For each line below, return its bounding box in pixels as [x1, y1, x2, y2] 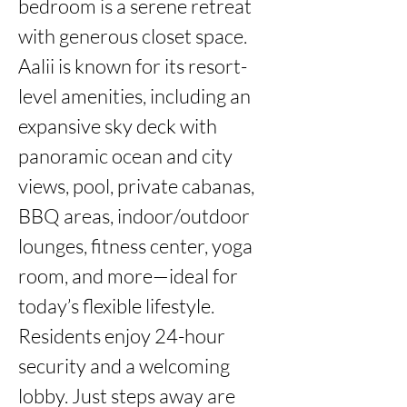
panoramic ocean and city [18, 144, 233, 168]
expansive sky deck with [18, 114, 217, 138]
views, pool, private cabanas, [18, 174, 254, 198]
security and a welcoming [18, 353, 230, 378]
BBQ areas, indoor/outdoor [18, 203, 250, 228]
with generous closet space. [18, 24, 247, 48]
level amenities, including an [18, 84, 251, 108]
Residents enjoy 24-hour [18, 323, 225, 348]
